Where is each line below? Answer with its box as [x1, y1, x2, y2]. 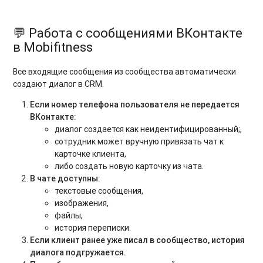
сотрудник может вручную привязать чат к [55, 136, 224, 147]
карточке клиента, [55, 149, 127, 160]
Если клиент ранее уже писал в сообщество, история [30, 235, 245, 246]
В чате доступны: [30, 173, 101, 184]
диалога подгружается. [30, 247, 127, 258]
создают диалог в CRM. [13, 79, 104, 90]
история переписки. [55, 222, 131, 234]
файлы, [55, 210, 83, 221]
